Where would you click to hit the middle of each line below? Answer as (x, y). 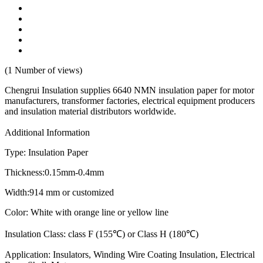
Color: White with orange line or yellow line (87, 212)
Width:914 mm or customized (59, 192)
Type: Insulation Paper (46, 152)
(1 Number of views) (43, 70)
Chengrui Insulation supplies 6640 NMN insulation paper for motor (129, 90)
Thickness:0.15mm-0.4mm (54, 172)
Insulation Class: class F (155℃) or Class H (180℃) (102, 234)
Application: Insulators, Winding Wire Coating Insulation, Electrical (130, 254)
